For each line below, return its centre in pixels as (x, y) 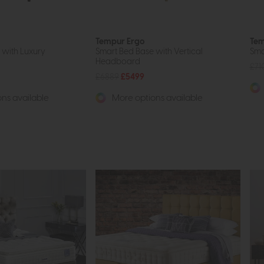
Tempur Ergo (120, 42)
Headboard (118, 62)
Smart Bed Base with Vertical (149, 52)
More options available (156, 98)
